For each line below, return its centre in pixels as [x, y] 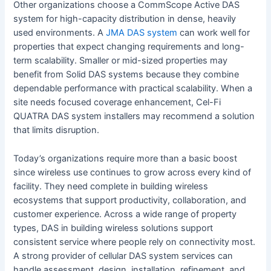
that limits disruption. [57, 130]
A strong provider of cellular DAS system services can [123, 256]
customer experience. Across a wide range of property [125, 214]
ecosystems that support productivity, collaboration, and [130, 200]
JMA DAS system [142, 33]
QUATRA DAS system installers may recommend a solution [134, 116]
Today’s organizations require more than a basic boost [126, 158]
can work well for [214, 33]
